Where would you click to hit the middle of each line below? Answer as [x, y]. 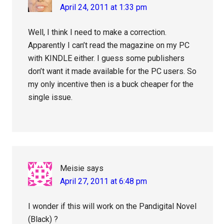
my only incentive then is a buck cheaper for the [111, 84]
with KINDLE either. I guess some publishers [106, 58]
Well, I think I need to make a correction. [97, 32]
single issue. [50, 97]
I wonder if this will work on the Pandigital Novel [112, 206]
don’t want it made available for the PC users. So [112, 71]
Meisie [72, 168]
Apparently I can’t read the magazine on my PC [109, 45]
